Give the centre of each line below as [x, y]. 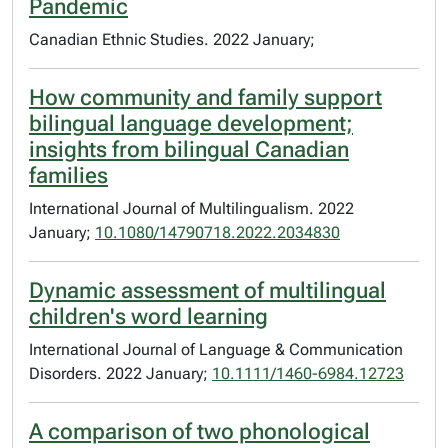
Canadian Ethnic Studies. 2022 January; [172, 39]
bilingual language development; [191, 123]
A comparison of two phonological [199, 431]
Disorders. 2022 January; [120, 373]
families [68, 175]
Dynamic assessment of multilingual [207, 290]
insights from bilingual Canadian [189, 149]
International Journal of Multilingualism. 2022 [191, 208]
